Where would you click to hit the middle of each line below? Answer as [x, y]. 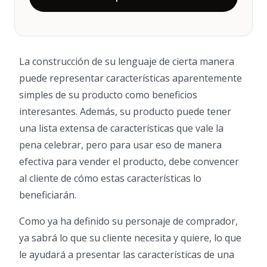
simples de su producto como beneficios [108, 94]
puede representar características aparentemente [131, 78]
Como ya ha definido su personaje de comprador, [128, 221]
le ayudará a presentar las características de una [127, 254]
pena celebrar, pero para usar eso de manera [120, 145]
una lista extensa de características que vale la [121, 128]
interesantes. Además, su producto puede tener [125, 111]
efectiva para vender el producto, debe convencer [129, 161]
